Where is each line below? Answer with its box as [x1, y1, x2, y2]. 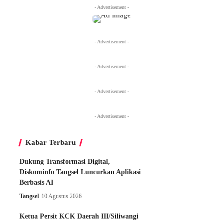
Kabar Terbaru [25, 138, 76, 146]
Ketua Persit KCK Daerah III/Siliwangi [19, 212, 138, 220]
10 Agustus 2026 [41, 192, 82, 200]
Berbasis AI [19, 178, 53, 186]
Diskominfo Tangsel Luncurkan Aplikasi [19, 168, 141, 176]
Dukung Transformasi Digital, [19, 157, 110, 165]
